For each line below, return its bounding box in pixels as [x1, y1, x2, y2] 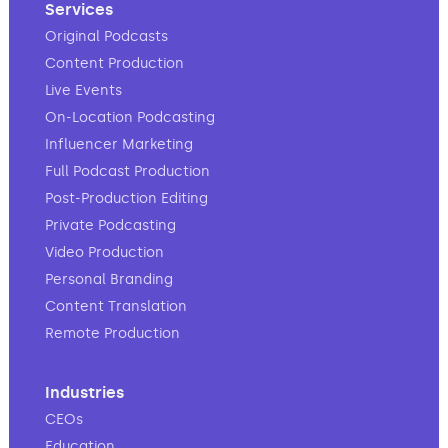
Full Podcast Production [45, 161, 210, 180]
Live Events [45, 80, 122, 99]
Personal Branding [45, 269, 173, 288]
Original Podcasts [45, 26, 168, 45]
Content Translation [45, 296, 187, 315]
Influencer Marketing [45, 134, 193, 153]
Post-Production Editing [45, 188, 208, 207]
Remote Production [45, 323, 180, 342]
